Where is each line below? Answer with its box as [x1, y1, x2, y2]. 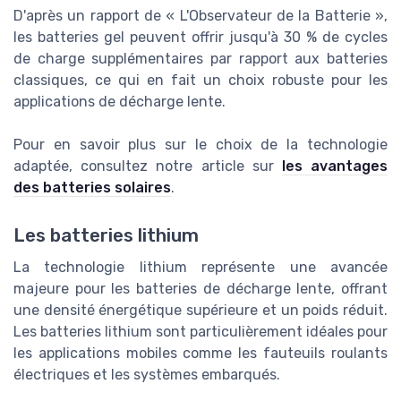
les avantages [281, 158, 388, 175]
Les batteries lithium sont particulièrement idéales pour [13, 323, 388, 341]
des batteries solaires [13, 179, 171, 197]
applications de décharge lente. [13, 93, 226, 111]
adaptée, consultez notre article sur [13, 158, 282, 175]
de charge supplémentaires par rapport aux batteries [13, 50, 388, 68]
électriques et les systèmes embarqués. [13, 366, 280, 384]
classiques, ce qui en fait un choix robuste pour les [13, 72, 388, 90]
